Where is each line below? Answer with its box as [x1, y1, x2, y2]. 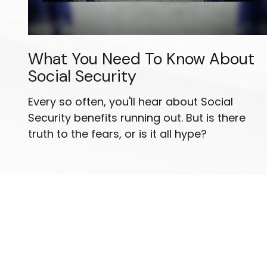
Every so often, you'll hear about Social [27, 94, 233, 110]
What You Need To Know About [27, 48, 254, 70]
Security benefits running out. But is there [27, 110, 246, 126]
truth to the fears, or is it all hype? [27, 126, 207, 142]
